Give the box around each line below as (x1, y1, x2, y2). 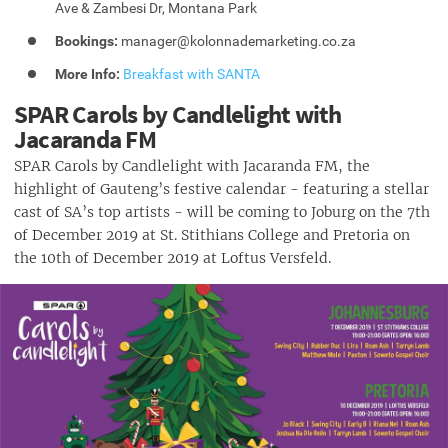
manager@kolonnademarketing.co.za (118, 32, 357, 49)
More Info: (55, 65, 121, 82)
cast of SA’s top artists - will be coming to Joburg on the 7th (14, 202, 430, 221)
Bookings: (55, 32, 119, 49)
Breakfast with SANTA (123, 65, 261, 82)
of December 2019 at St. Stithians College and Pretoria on (14, 225, 410, 244)
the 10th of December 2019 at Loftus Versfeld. (14, 248, 331, 267)
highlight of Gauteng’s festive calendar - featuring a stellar (14, 179, 429, 198)
